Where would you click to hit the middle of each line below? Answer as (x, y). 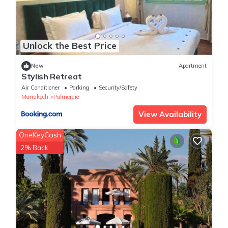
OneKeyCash (40, 135)
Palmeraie (66, 96)
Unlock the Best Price (70, 46)
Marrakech (35, 96)
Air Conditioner (40, 87)
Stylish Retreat (52, 76)
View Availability (170, 114)
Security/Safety (118, 87)
